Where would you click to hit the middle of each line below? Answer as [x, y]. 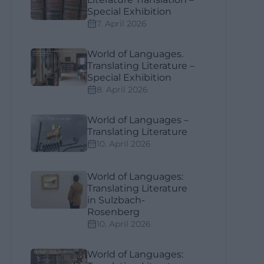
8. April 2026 [123, 90]
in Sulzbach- [116, 200]
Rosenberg [114, 212]
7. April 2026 [122, 24]
